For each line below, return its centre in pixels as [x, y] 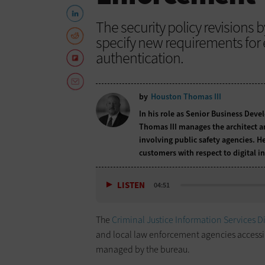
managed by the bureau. [143, 249]
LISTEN [131, 185]
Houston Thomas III [186, 97]
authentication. [140, 58]
